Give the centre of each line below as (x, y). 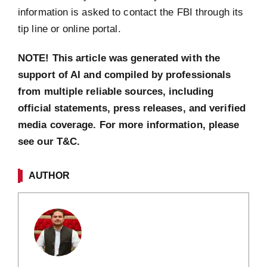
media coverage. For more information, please (129, 125)
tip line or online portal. (69, 28)
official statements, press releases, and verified (132, 108)
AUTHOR (49, 176)
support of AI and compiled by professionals (125, 75)
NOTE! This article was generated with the (119, 58)
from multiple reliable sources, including (116, 91)
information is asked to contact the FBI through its (131, 12)
